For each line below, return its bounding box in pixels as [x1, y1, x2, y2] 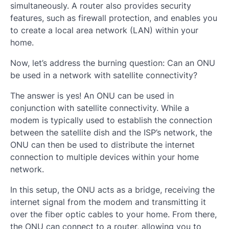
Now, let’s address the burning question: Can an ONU [10, 57, 215, 68]
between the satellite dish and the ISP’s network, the [10, 127, 212, 138]
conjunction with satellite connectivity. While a [10, 102, 189, 113]
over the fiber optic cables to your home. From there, [10, 209, 217, 219]
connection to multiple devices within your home [10, 151, 199, 162]
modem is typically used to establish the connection [10, 114, 212, 125]
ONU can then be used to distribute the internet [10, 139, 195, 150]
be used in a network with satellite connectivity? [10, 70, 197, 80]
